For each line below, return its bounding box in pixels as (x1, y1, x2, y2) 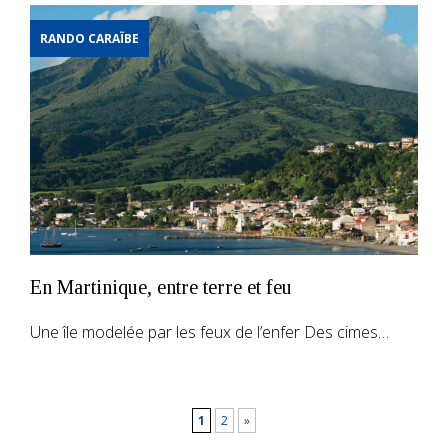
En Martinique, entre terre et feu (30, 275, 292, 298)
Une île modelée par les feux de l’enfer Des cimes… (30, 320, 389, 343)
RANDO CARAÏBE (40, 29, 139, 47)
